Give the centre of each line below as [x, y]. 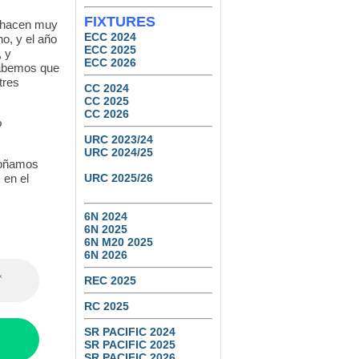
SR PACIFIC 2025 [130, 345]
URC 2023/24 [119, 139]
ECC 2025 [110, 50]
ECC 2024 [110, 37]
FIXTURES [120, 22]
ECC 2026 [110, 63]
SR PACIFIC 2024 [130, 332]
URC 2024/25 [119, 152]
